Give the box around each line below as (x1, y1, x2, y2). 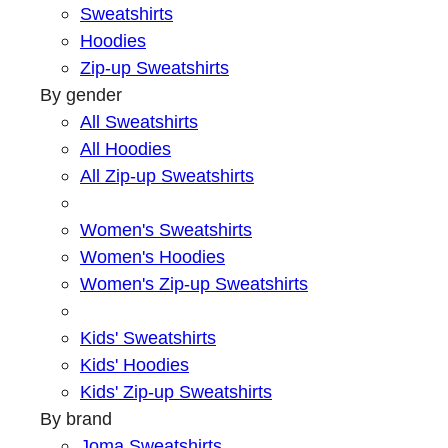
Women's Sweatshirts (80, 219, 252, 241)
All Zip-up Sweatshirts (80, 165, 254, 187)
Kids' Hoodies (80, 354, 189, 376)
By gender (40, 84, 122, 106)
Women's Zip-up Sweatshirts (80, 273, 308, 295)
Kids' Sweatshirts (80, 327, 216, 349)
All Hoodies (80, 138, 171, 160)
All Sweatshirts (80, 111, 198, 133)
